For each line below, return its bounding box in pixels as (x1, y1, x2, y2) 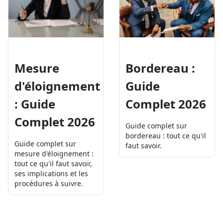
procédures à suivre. (14, 179, 83, 189)
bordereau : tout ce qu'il (125, 131, 206, 141)
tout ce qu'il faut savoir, (14, 159, 92, 169)
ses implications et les (14, 169, 88, 179)
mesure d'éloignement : (14, 149, 94, 159)
